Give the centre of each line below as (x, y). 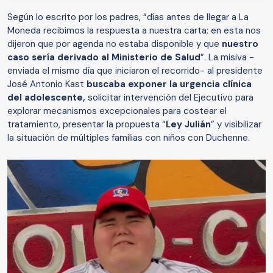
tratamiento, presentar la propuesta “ (87, 125)
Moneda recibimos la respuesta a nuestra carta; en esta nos (134, 31)
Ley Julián (188, 125)
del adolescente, (48, 98)
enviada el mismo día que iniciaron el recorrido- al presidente (135, 71)
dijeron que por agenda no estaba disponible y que (115, 44)
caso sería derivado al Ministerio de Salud (104, 58)
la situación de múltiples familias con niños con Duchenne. (129, 138)
